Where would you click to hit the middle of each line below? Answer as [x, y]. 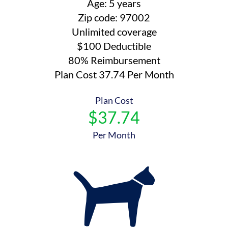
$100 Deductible [114, 46]
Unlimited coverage [114, 32]
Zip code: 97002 [114, 17]
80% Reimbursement [114, 60]
